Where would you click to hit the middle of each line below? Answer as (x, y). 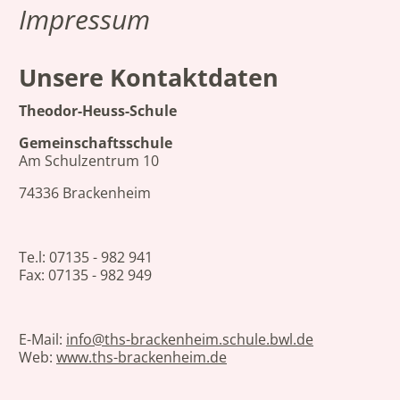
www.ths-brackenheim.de (142, 358)
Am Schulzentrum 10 (89, 161)
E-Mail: (42, 340)
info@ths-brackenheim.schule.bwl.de (190, 340)
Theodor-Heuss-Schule (98, 111)
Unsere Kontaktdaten (149, 77)
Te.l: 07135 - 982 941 (86, 258)
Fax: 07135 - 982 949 (85, 275)
